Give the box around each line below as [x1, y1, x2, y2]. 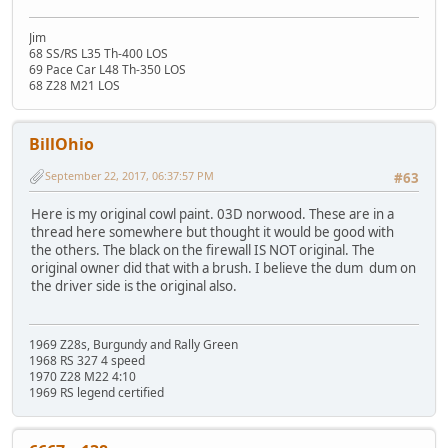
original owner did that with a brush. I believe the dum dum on [31, 259, 416, 278]
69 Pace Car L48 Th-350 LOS [29, 61, 186, 79]
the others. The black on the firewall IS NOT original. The [31, 241, 375, 260]
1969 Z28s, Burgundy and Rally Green [29, 336, 238, 354]
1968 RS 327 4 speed [29, 352, 145, 370]
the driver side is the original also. [31, 277, 237, 296]
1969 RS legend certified [29, 384, 164, 402]
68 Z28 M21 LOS [29, 77, 120, 95]
